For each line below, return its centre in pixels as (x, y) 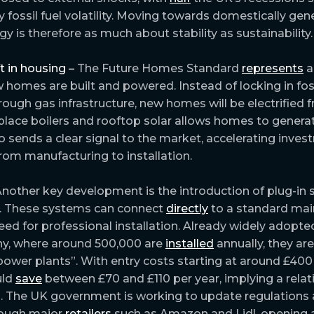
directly (187, 208)
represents (273, 68)
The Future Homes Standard (158, 68)
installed (190, 243)
